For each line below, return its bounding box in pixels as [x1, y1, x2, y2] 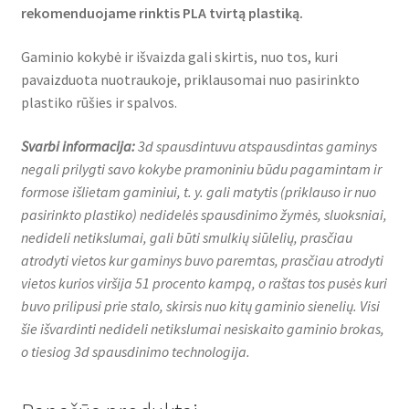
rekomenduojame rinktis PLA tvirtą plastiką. [20, 4, 303, 23]
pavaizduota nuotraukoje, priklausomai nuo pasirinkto [20, 70, 360, 89]
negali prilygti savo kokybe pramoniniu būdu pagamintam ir [20, 159, 382, 178]
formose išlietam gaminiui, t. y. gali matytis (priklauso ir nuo [20, 182, 376, 201]
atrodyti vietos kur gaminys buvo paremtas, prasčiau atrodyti [20, 250, 383, 269]
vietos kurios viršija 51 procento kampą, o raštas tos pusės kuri [20, 273, 387, 292]
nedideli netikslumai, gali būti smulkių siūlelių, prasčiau [20, 227, 352, 246]
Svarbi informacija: [20, 136, 135, 155]
